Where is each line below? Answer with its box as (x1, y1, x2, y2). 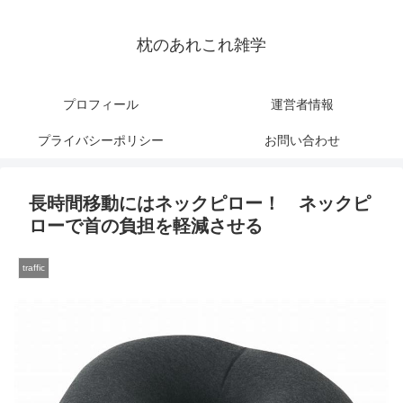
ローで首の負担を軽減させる (29, 216, 263, 237)
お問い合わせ (264, 133, 340, 148)
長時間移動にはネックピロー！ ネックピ (29, 193, 371, 214)
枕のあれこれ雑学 (137, 36, 266, 55)
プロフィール (63, 97, 139, 112)
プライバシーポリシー (38, 133, 164, 148)
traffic (22, 263, 45, 273)
